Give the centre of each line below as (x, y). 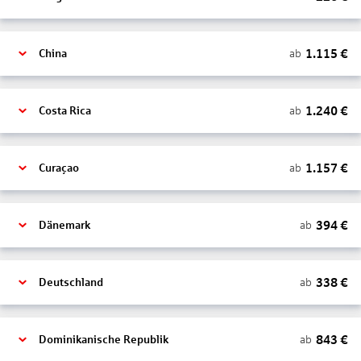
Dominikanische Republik (104, 340)
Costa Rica (65, 111)
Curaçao (59, 168)
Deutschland (71, 282)
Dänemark (64, 225)
